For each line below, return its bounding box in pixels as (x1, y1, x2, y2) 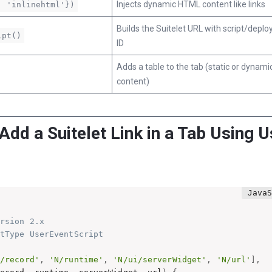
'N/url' (216, 254, 251, 264)
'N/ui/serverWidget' (113, 254, 207, 264)
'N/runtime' (49, 254, 104, 264)
